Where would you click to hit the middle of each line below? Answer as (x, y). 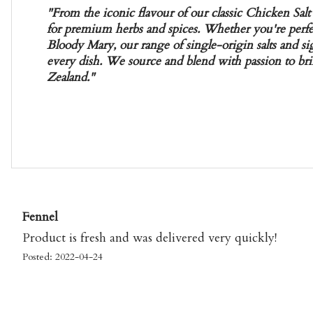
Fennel (40, 217)
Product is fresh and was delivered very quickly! (150, 238)
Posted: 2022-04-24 (63, 257)
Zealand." (71, 77)
